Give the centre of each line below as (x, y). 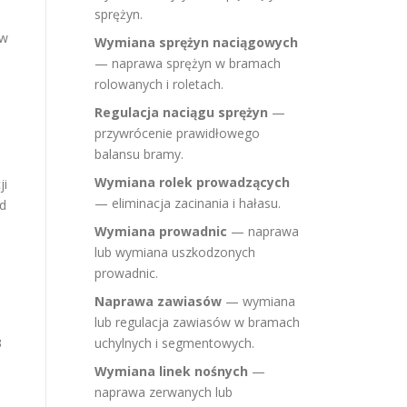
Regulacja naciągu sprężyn (181, 112)
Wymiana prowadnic (161, 231)
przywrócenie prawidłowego (177, 133)
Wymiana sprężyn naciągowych (196, 42)
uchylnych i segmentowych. (174, 343)
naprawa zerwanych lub (164, 392)
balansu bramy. (139, 154)
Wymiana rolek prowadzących (192, 182)
